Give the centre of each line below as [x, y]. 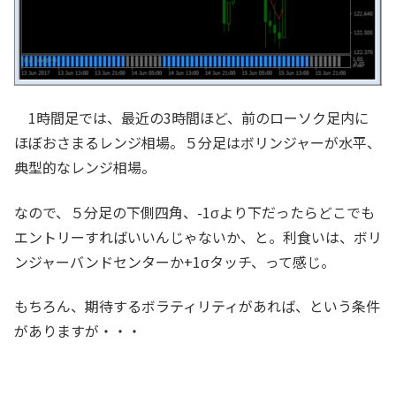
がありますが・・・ [78, 331]
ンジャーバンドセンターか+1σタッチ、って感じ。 [175, 261]
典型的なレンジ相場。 [85, 168]
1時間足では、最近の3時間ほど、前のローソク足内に [191, 118]
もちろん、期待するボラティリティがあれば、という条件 [197, 306]
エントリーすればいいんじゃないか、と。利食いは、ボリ [198, 236]
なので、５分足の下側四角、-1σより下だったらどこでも [194, 212]
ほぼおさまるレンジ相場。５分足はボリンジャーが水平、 [198, 143]
